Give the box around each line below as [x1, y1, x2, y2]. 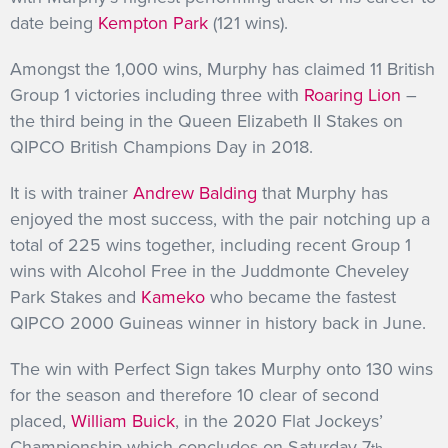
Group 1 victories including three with [10, 83, 304, 106]
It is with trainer [10, 181, 133, 204]
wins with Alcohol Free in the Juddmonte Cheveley [10, 259, 409, 282]
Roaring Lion [304, 83, 401, 106]
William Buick [71, 409, 175, 432]
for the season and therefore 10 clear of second [10, 383, 379, 406]
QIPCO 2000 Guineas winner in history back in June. [10, 311, 426, 334]
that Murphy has [257, 181, 388, 204]
